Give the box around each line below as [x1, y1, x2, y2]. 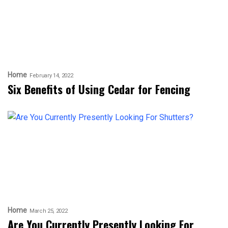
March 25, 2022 [30, 207, 68, 214]
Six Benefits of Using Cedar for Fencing [8, 81, 193, 98]
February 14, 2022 [30, 72, 73, 79]
